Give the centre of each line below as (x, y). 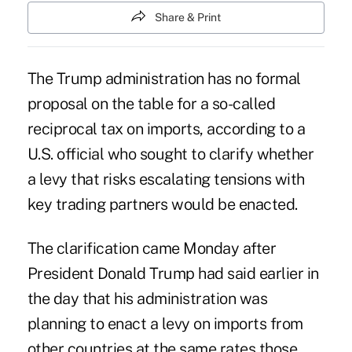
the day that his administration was (147, 299)
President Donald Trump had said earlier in (173, 274)
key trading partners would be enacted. (162, 205)
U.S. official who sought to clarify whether (170, 154)
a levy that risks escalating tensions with (166, 180)
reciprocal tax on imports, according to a (166, 129)
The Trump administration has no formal (164, 79)
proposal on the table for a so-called (151, 104)
